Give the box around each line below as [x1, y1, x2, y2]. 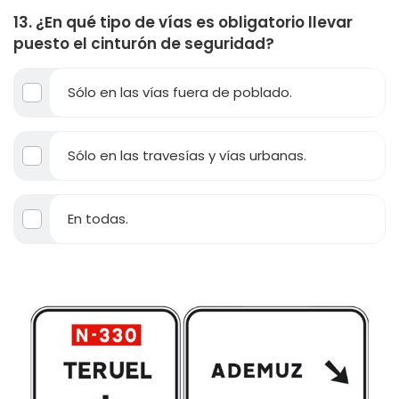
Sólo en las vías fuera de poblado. [68, 82, 292, 102]
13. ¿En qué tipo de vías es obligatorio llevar [13, 11, 353, 33]
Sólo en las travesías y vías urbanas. [68, 145, 306, 165]
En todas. [68, 208, 128, 228]
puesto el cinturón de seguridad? [13, 32, 274, 54]
